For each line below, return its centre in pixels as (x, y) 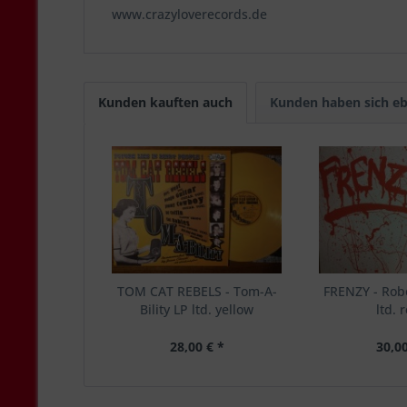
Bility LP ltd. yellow (197, 309)
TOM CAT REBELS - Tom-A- (197, 291)
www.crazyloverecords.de (189, 14)
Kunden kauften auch (165, 102)
